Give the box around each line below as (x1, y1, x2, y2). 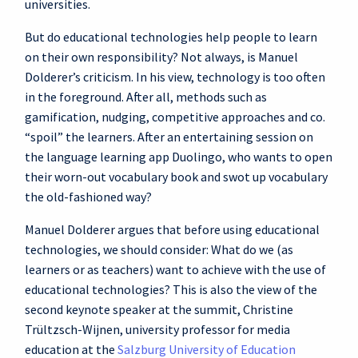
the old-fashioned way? (25, 189, 152, 205)
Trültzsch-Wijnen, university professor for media (25, 321, 290, 337)
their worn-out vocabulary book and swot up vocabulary (25, 169, 328, 185)
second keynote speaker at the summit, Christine (25, 301, 293, 317)
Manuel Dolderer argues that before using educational (25, 221, 320, 237)
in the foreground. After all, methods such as (25, 89, 267, 105)
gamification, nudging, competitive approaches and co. (25, 109, 325, 125)
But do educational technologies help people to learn (25, 29, 317, 45)
